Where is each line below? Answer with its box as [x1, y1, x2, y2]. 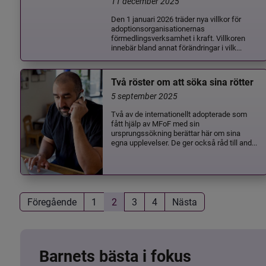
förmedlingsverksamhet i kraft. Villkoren [111, 32, 246, 43]
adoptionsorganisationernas [111, 23, 205, 33]
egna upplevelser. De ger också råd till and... [111, 137, 258, 148]
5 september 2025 [111, 90, 178, 102]
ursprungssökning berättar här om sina [111, 128, 241, 138]
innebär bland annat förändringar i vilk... [111, 42, 242, 52]
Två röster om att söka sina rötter [111, 77, 254, 88]
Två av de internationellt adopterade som [111, 109, 248, 119]
